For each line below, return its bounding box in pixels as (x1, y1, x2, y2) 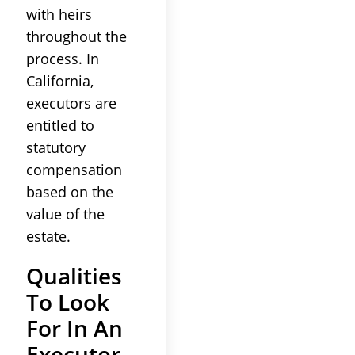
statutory (26, 137, 86, 157)
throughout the (26, 26, 127, 46)
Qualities (26, 260, 122, 291)
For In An (26, 312, 123, 343)
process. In (26, 48, 99, 68)
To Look (26, 286, 109, 317)
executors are (26, 93, 116, 113)
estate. (26, 226, 71, 246)
